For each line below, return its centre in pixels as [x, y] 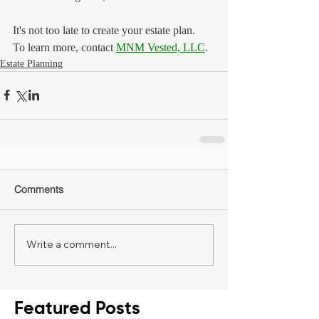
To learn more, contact [64, 47]
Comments [39, 189]
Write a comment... [72, 245]
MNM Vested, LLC [161, 47]
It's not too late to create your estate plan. [104, 30]
